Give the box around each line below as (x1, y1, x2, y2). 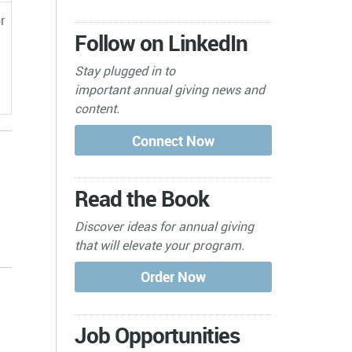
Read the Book (75, 182, 210, 213)
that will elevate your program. (75, 236, 248, 254)
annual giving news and (133, 80, 266, 98)
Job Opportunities (75, 319, 240, 350)
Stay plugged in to (75, 61, 176, 79)
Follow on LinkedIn (75, 27, 248, 57)
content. (75, 99, 120, 117)
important (75, 80, 134, 98)
